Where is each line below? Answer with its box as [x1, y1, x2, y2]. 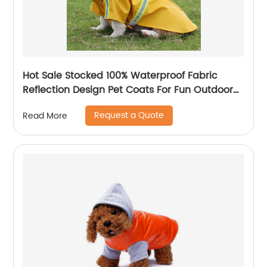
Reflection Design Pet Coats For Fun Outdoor [23, 82, 234, 98]
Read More [23, 108, 68, 123]
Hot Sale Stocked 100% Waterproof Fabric [23, 68, 218, 83]
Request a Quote [94, 108, 164, 122]
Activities [23, 97, 66, 112]
